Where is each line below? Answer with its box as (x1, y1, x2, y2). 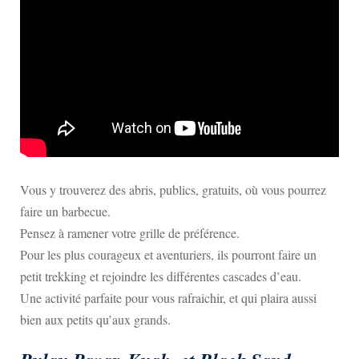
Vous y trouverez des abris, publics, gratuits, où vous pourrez (20, 181, 326, 198)
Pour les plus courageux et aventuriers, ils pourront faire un (20, 246, 317, 263)
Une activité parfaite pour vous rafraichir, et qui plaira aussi (20, 289, 317, 306)
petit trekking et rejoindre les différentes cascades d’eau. (20, 268, 301, 284)
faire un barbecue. (20, 203, 111, 220)
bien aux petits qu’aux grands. (20, 311, 171, 328)
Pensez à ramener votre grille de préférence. (20, 224, 240, 241)
